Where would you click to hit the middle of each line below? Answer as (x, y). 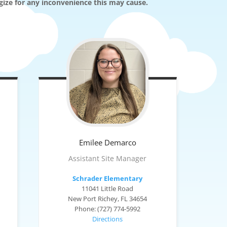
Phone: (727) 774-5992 (108, 209)
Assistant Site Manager (108, 158)
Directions (108, 219)
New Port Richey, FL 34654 (108, 199)
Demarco (120, 142)
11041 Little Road (108, 188)
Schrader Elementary (108, 178)
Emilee (90, 142)
